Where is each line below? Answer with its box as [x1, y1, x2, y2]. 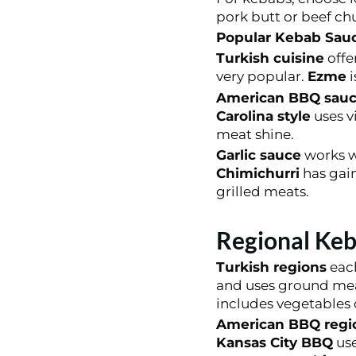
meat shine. [215, 126, 294, 142]
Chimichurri [215, 165, 300, 182]
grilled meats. [215, 184, 309, 200]
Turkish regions [215, 258, 327, 275]
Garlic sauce [215, 147, 301, 164]
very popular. [215, 68, 308, 85]
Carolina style [215, 107, 311, 124]
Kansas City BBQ [215, 335, 333, 351]
